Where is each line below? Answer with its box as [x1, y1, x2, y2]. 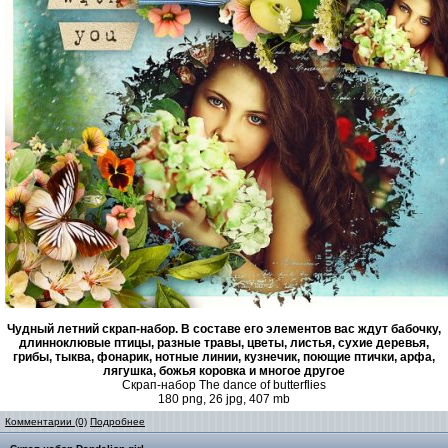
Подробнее [90, 416, 145, 427]
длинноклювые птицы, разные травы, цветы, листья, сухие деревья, [19, 336, 429, 350]
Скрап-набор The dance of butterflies [122, 378, 326, 392]
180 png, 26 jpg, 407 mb [158, 392, 290, 406]
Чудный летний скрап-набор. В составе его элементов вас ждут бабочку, [7, 322, 441, 336]
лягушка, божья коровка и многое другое [103, 364, 345, 378]
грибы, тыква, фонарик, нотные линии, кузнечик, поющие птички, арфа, [13, 350, 435, 364]
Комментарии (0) [5, 416, 87, 427]
